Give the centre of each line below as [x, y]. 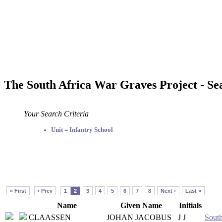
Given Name [141, 205]
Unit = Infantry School [82, 130]
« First [18, 191]
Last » [193, 191]
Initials [190, 205]
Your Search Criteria [56, 113]
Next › [168, 191]
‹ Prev [45, 191]
